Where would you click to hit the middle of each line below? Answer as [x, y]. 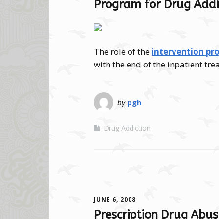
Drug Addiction [127, 128]
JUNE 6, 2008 [115, 200]
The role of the [123, 52]
